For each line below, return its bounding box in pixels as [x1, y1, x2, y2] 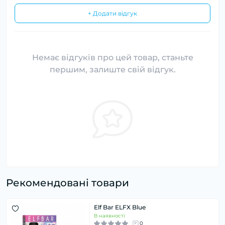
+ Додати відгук [88, 10, 137, 18]
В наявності [94, 212, 125, 219]
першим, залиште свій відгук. [49, 65, 176, 75]
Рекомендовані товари [6, 177, 129, 189]
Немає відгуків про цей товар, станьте [32, 53, 193, 63]
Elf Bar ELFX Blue [94, 203, 146, 211]
